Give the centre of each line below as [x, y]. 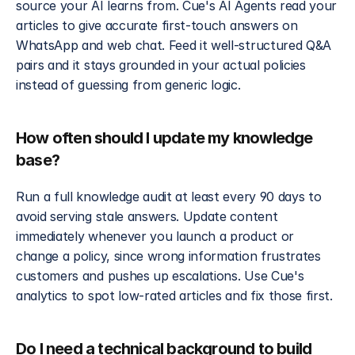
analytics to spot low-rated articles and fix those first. [174, 296]
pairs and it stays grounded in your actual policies [161, 65]
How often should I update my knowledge [164, 138]
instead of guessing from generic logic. [128, 85]
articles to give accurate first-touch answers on [157, 25]
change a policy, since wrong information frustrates [168, 256]
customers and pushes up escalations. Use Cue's [160, 276]
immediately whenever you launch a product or [155, 236]
